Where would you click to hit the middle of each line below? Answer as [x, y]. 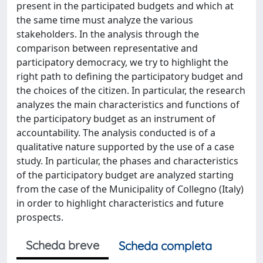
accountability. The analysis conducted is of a [116, 133]
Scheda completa [165, 246]
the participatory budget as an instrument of [116, 119]
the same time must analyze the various [105, 20]
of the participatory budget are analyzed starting [125, 175]
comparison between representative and [107, 48]
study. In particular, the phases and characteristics [127, 161]
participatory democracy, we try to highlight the [122, 62]
